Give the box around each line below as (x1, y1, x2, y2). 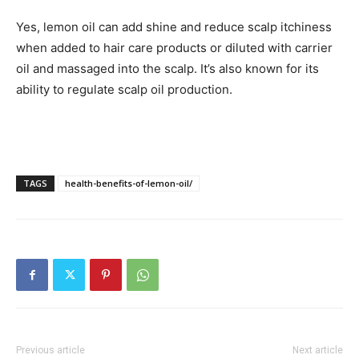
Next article (292, 345, 343, 357)
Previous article (16, 345, 85, 357)
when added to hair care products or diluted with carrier (16, 40, 333, 56)
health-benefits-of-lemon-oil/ (65, 177, 192, 190)
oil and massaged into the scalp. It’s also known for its (16, 61, 319, 77)
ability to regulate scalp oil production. (16, 82, 232, 98)
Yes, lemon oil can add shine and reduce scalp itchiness (16, 19, 332, 35)
